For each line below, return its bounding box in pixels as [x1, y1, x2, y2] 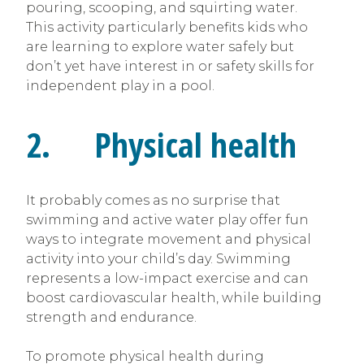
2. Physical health [26, 121, 297, 168]
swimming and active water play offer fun [26, 211, 309, 227]
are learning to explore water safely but [26, 39, 294, 55]
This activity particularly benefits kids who [26, 19, 308, 36]
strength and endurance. [26, 309, 197, 325]
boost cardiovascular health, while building [26, 289, 322, 305]
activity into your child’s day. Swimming [26, 250, 291, 266]
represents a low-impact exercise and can [26, 270, 309, 286]
